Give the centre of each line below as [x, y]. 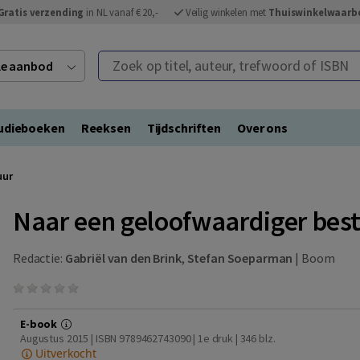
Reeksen [106, 128]
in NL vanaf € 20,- [121, 12]
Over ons [262, 128]
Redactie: [39, 258]
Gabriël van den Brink [123, 258]
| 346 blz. [255, 338]
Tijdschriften [184, 128]
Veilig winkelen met [227, 12]
